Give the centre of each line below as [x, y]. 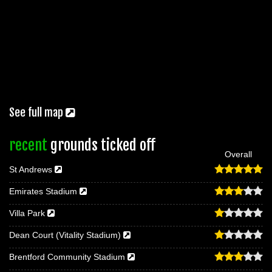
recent [28, 145]
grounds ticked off [101, 145]
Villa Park [28, 213]
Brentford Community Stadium [68, 257]
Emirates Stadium [44, 191]
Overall [238, 154]
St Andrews [32, 169]
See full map [37, 112]
